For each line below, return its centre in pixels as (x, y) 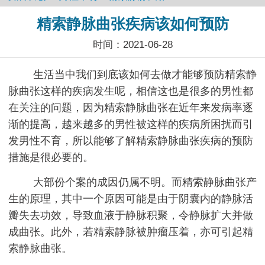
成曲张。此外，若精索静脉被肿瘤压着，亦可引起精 (131, 232)
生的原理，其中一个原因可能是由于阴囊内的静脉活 (131, 198)
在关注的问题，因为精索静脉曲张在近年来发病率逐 (131, 107)
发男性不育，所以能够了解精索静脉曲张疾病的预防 (131, 140)
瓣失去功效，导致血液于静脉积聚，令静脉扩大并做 (131, 215)
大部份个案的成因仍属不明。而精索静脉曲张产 (145, 182)
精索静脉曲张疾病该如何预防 (132, 23)
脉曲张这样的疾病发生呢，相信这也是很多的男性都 (131, 91)
